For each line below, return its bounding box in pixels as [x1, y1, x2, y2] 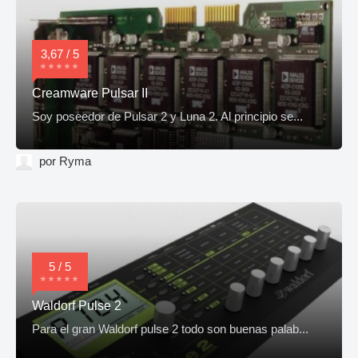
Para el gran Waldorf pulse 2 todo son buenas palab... [32, 323, 308, 336]
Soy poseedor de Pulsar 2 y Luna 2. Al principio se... [32, 110, 303, 124]
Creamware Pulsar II [32, 86, 148, 101]
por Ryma [36, 155, 91, 169]
